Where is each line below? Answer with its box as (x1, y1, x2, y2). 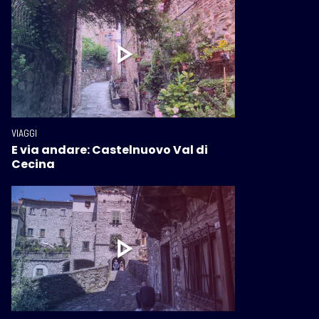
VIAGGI (11, 126, 37, 139)
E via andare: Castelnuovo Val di (11, 141, 208, 158)
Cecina (11, 155, 55, 172)
